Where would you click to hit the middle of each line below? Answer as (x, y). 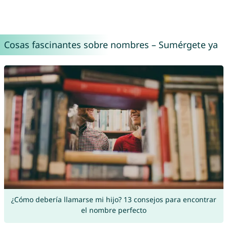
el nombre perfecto (113, 210)
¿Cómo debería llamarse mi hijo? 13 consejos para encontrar (113, 200)
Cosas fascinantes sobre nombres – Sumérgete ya (111, 45)
